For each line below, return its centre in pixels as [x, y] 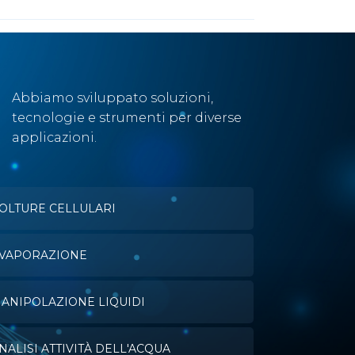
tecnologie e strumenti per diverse [126, 118]
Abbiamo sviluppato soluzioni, [112, 98]
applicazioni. [54, 137]
